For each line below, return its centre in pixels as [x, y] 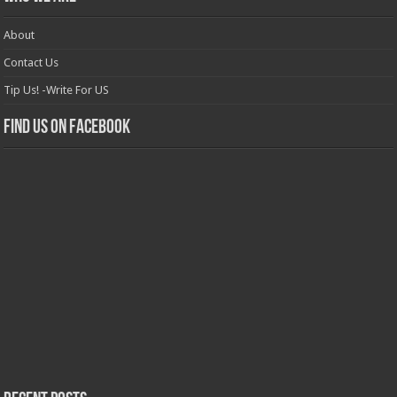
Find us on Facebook [67, 128]
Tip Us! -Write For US [57, 90]
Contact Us [31, 62]
